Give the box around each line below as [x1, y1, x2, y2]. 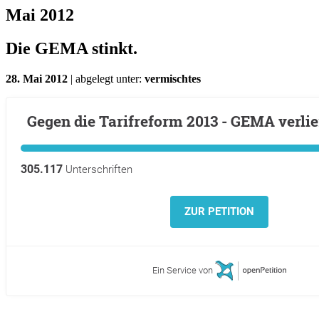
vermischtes [145, 72, 201, 85]
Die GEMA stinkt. [6, 38, 137, 58]
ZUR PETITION [184, 204, 254, 218]
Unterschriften [63, 162, 132, 176]
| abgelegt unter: [68, 72, 145, 85]
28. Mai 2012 [6, 72, 68, 85]
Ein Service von [152, 264, 215, 276]
